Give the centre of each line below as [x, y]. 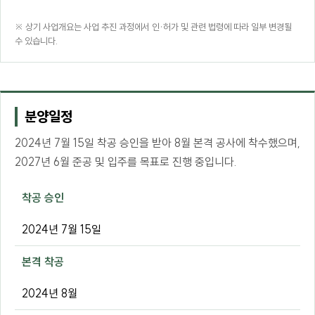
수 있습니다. [36, 41]
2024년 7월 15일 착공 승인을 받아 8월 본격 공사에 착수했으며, [157, 143]
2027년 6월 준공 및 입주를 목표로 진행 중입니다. [126, 162]
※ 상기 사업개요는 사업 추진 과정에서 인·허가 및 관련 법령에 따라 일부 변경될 [153, 27]
